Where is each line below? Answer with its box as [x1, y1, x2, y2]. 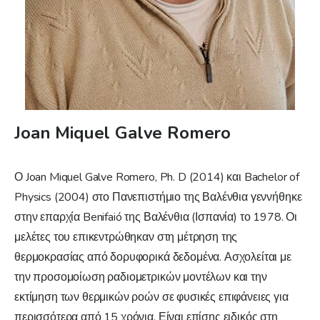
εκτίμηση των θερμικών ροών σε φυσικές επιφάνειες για [14, 289, 289, 306]
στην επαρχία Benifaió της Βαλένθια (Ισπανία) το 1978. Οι [14, 209, 298, 226]
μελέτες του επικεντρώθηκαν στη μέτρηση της [14, 229, 238, 246]
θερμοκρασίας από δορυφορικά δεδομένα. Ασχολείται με [14, 249, 291, 266]
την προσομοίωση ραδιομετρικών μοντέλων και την [14, 269, 267, 286]
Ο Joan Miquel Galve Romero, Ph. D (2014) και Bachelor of [14, 169, 300, 186]
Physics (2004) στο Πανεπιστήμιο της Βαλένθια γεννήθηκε [14, 189, 302, 206]
